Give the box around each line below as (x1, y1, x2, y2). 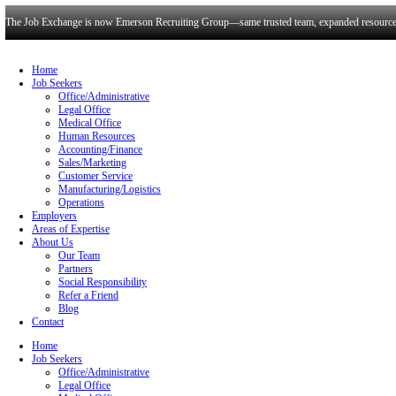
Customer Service (78, 226, 177, 243)
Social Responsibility (78, 368, 196, 385)
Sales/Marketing (78, 209, 169, 225)
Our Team (78, 332, 133, 349)
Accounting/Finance (78, 191, 190, 208)
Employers (42, 279, 103, 296)
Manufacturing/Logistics (78, 244, 215, 261)
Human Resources (78, 173, 180, 190)
